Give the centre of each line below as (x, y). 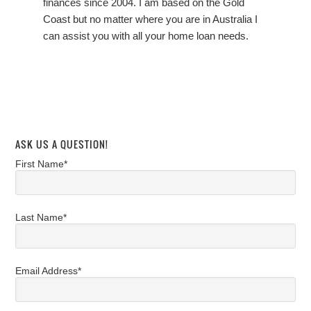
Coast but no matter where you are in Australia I (151, 19)
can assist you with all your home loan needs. (146, 36)
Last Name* (41, 218)
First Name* (42, 164)
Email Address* (49, 271)
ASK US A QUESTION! (62, 144)
